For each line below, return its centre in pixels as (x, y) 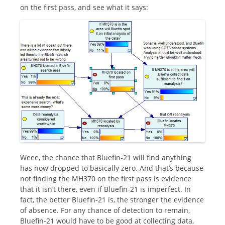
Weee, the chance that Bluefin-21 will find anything (106, 157)
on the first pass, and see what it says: (84, 8)
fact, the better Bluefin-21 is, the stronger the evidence (112, 199)
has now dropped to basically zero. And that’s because (112, 168)
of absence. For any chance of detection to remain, (105, 210)
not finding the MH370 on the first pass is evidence (106, 178)
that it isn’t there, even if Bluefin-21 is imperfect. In (105, 189)
